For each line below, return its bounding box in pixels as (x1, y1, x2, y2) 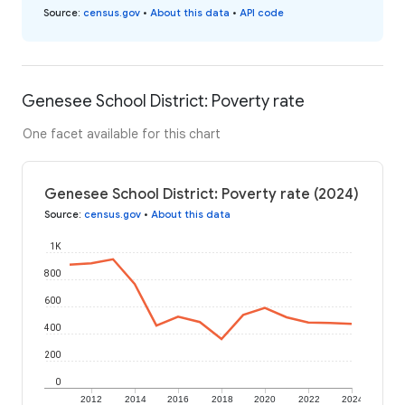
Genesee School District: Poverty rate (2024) (44, 184, 359, 203)
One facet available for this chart (23, 125, 221, 142)
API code (240, 5, 284, 19)
